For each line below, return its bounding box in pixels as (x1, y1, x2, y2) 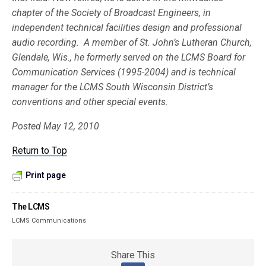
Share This (111, 249, 155, 261)
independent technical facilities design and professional (12, 22, 242, 33)
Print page (26, 170, 66, 180)
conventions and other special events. (12, 96, 169, 107)
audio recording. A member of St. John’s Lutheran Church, (12, 37, 252, 48)
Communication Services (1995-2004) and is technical (12, 66, 236, 78)
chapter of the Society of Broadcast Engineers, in (12, 7, 211, 18)
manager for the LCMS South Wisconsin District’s (12, 81, 214, 93)
